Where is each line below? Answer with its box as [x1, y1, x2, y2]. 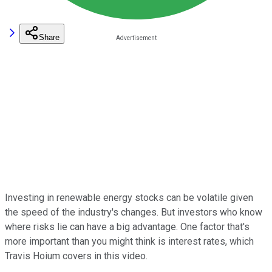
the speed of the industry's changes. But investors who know [5, 206, 262, 218]
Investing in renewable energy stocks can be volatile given [5, 191, 253, 203]
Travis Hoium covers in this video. [5, 250, 148, 262]
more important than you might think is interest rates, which [5, 235, 254, 247]
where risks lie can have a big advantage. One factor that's [5, 220, 250, 233]
